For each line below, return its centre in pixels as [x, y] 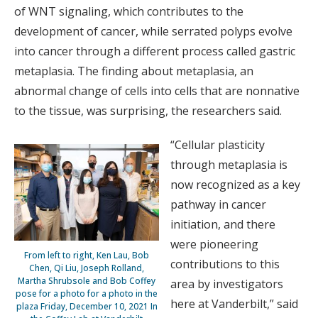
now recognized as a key [235, 185]
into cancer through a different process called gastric [155, 51]
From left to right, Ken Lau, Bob [87, 256]
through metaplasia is [229, 165]
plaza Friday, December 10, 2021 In [87, 307]
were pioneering [214, 245]
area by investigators [227, 284]
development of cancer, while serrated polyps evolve [153, 32]
